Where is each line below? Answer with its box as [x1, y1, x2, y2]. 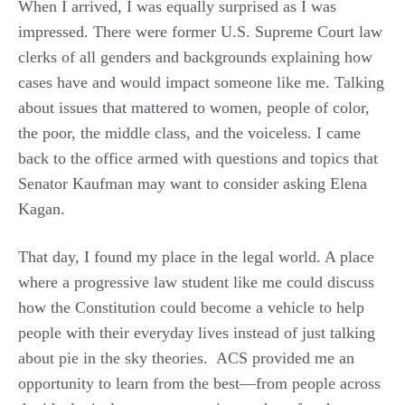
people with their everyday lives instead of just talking [18, 324, 375, 342]
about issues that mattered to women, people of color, [18, 99, 370, 117]
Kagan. [18, 200, 65, 218]
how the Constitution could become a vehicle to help [18, 298, 364, 316]
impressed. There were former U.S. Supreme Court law [18, 23, 382, 41]
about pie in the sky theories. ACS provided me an [18, 349, 354, 367]
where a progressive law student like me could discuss [18, 273, 374, 291]
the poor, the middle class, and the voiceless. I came [18, 124, 361, 142]
